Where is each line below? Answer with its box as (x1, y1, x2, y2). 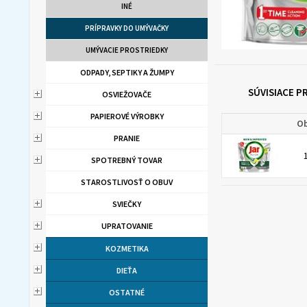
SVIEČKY (112, 199, 141, 209)
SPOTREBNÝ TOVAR (91, 155, 162, 165)
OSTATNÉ (109, 287, 145, 297)
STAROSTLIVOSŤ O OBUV (81, 177, 173, 187)
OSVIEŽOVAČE (102, 89, 151, 99)
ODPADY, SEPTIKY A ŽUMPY (79, 67, 174, 77)
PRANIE (114, 133, 140, 143)
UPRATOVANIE (101, 221, 153, 231)
